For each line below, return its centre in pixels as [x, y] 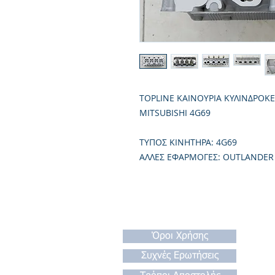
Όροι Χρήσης [180, 236]
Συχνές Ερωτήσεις [180, 256]
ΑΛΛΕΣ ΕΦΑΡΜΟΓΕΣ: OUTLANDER [207, 157]
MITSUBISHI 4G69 [175, 113]
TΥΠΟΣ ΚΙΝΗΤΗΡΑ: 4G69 [188, 142]
